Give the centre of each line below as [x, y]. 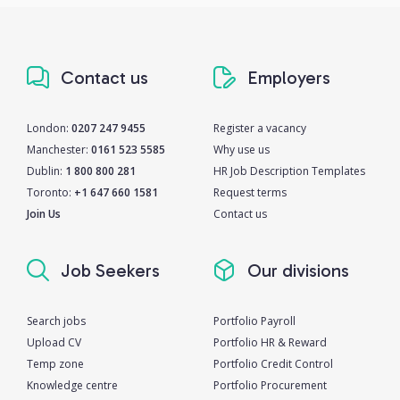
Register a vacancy [260, 128]
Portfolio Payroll [254, 321]
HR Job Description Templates [289, 171]
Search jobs [56, 321]
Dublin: [46, 171]
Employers [287, 77]
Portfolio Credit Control [273, 363]
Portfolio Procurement [270, 385]
